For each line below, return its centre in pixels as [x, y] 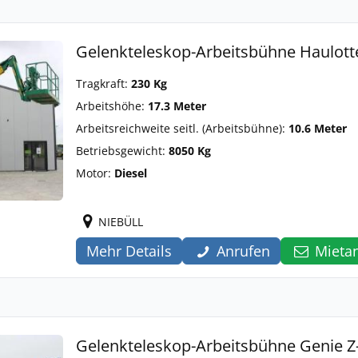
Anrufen [244, 251]
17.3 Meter [177, 106]
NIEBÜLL [121, 222]
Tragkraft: [103, 84]
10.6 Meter [318, 128]
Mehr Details [129, 251]
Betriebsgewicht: [122, 151]
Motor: [95, 173]
